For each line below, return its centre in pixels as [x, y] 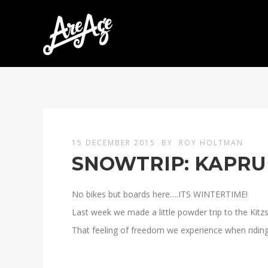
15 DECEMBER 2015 [115, 143]
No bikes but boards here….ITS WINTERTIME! [160, 194]
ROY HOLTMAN [211, 143]
